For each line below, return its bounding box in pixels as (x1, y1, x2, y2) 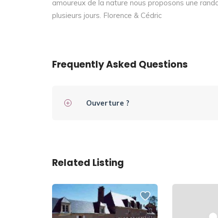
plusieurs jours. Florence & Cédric (52, 10, 162, 20)
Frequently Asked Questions (52, 57, 188, 71)
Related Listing (52, 156, 124, 169)
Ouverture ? (86, 98, 129, 108)
